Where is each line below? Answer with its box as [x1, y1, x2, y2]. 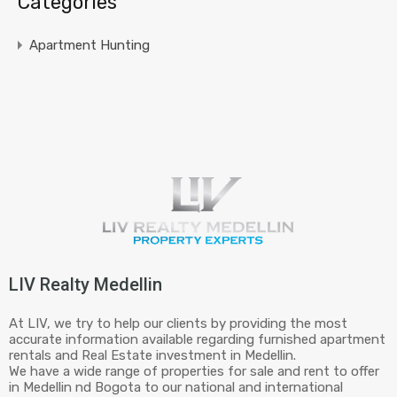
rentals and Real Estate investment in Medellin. [9, 347, 296, 364]
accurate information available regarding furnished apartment [9, 331, 385, 348]
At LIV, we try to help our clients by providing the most [9, 315, 347, 332]
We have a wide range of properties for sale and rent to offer [9, 363, 379, 380]
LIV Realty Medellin [9, 274, 162, 296]
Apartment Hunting [29, 37, 150, 53]
